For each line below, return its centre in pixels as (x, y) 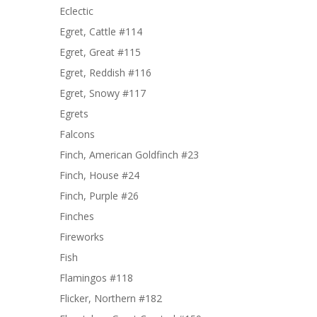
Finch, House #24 (99, 175)
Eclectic (76, 11)
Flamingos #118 (96, 277)
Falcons (77, 134)
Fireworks (82, 236)
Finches (77, 216)
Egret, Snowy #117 (103, 93)
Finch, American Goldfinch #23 (129, 154)
